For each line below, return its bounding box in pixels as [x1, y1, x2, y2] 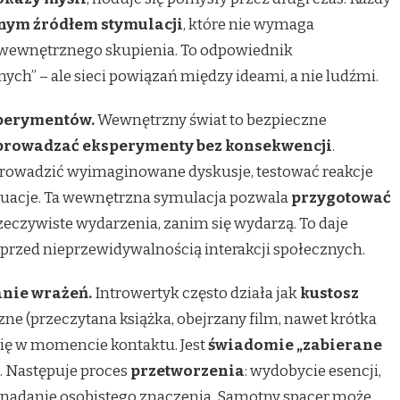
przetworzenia [130, 362, 245, 381]
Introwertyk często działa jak [92, 284, 300, 304]
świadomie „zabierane [208, 336, 382, 355]
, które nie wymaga [183, 15, 314, 35]
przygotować [291, 188, 391, 208]
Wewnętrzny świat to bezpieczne [95, 111, 327, 130]
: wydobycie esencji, [245, 362, 381, 381]
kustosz [300, 284, 359, 304]
